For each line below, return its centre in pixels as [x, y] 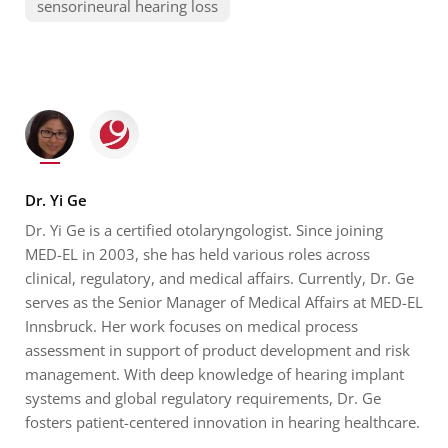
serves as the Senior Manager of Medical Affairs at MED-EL [224, 301]
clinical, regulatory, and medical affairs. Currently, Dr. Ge [219, 277]
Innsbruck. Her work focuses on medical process [191, 325]
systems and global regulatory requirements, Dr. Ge [203, 397]
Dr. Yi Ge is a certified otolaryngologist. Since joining [204, 229]
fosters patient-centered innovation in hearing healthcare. [222, 421]
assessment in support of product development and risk [217, 349]
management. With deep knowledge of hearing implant [214, 373]
